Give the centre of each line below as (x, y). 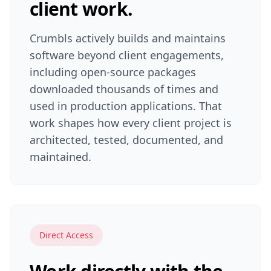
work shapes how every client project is (131, 123)
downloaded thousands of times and (124, 89)
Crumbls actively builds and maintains (128, 38)
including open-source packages (113, 72)
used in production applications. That (126, 106)
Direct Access (66, 235)
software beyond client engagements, (127, 55)
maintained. (60, 157)
